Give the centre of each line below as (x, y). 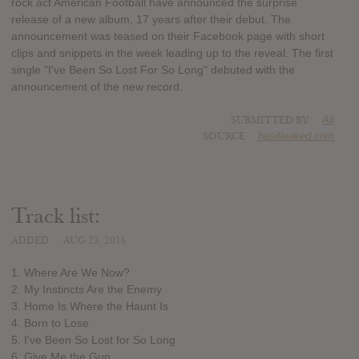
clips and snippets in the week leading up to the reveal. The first (172, 53)
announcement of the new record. (97, 87)
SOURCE (224, 137)
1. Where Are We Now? (71, 272)
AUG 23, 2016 (95, 241)
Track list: (56, 216)
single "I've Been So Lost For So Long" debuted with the (153, 70)
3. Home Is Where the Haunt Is (90, 306)
